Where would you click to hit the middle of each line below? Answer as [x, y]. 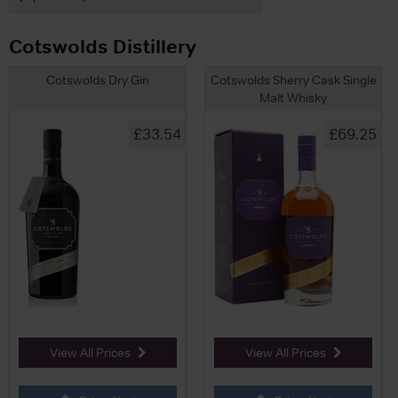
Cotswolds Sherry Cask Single [293, 80]
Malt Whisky [293, 97]
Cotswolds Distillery [103, 46]
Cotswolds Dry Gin [98, 80]
